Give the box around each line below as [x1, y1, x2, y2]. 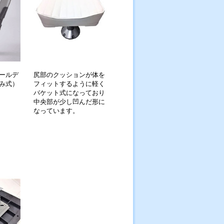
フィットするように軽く [33, 79, 105, 87]
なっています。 [33, 106, 79, 114]
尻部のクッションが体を [33, 70, 105, 78]
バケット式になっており [33, 88, 105, 96]
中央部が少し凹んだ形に [33, 97, 105, 105]
